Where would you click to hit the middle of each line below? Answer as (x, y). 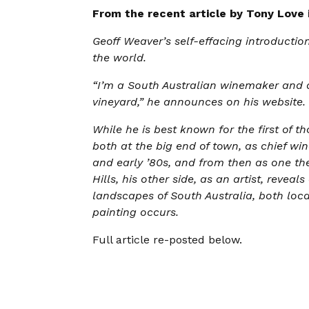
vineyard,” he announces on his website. (199, 102)
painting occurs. (136, 212)
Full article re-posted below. (168, 240)
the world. (121, 58)
